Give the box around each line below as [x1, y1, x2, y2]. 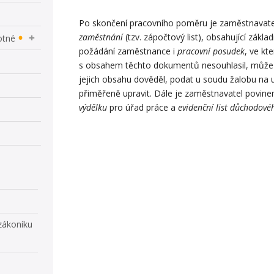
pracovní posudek [177, 45, 245, 57]
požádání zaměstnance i [79, 45, 178, 57]
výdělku [79, 101, 108, 113]
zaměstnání [79, 31, 124, 43]
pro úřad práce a [107, 101, 179, 113]
